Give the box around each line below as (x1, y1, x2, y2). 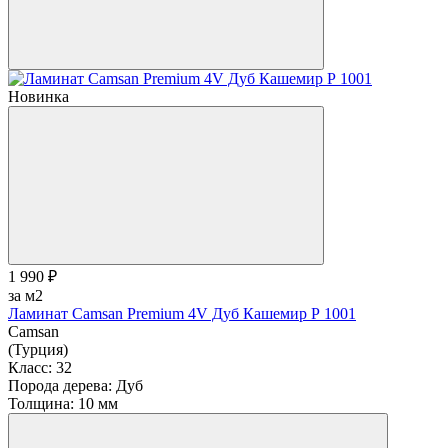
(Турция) (8, 340, 68, 358)
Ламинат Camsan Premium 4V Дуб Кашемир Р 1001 (8, 304, 356, 322)
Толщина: (8, 394, 74, 412)
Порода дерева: (8, 376, 112, 394)
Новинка (8, 87, 69, 105)
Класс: (8, 358, 52, 376)
